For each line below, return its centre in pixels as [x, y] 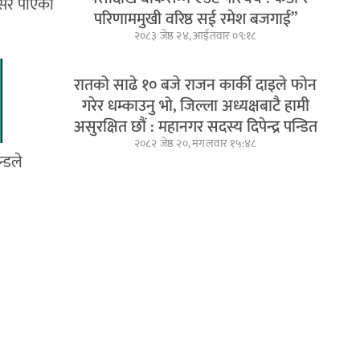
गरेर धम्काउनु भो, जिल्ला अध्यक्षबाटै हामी [195, 106]
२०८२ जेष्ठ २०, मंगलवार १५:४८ [195, 143]
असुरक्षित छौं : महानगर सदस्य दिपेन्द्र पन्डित [195, 127]
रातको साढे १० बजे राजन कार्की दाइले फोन [196, 85]
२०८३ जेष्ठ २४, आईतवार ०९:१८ [195, 35]
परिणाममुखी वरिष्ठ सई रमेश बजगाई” [195, 19]
